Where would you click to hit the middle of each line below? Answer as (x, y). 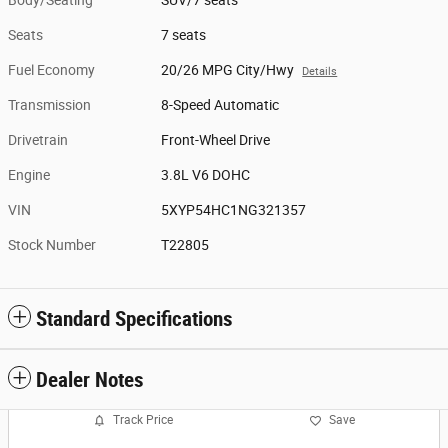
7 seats (184, 34)
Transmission (49, 104)
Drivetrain (38, 139)
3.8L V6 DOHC (206, 174)
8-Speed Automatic (220, 104)
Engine (29, 174)
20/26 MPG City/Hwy (228, 69)
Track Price (143, 420)
